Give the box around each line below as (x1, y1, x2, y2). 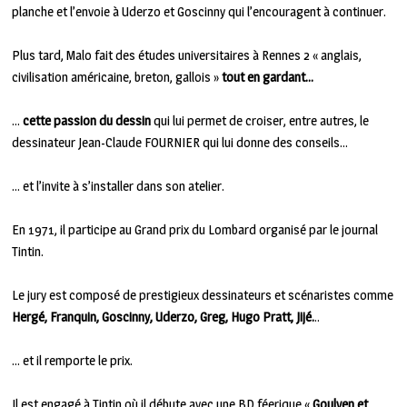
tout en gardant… (222, 69, 314, 85)
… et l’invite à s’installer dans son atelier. (12, 178, 225, 194)
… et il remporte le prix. (12, 352, 134, 369)
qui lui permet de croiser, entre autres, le (154, 113, 370, 129)
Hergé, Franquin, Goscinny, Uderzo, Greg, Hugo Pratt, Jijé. (12, 309, 315, 325)
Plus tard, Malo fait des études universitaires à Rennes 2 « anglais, (12, 47, 362, 64)
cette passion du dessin (20, 113, 154, 129)
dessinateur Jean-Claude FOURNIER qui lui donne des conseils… (12, 134, 349, 151)
